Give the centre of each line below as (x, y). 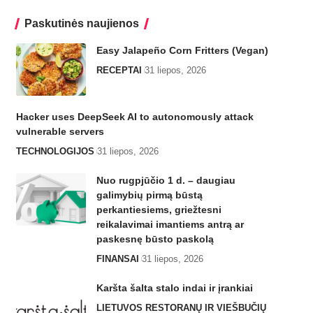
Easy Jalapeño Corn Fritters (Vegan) (182, 51)
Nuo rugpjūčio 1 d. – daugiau (166, 181)
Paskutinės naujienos (81, 24)
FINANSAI (117, 259)
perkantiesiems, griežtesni (159, 210)
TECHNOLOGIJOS (55, 152)
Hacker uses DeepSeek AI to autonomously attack (134, 117)
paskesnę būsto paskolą (155, 239)
